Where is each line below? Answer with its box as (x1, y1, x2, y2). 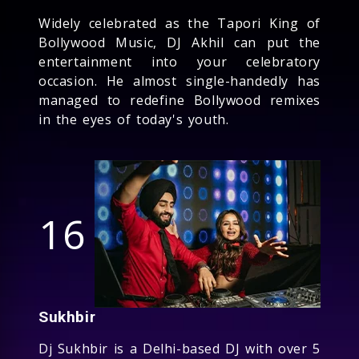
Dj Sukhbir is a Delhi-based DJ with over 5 (38, 339, 321, 357)
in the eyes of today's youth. (38, 110, 229, 128)
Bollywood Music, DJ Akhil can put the (38, 33, 321, 51)
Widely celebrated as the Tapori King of (38, 14, 321, 32)
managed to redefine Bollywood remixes (38, 91, 321, 109)
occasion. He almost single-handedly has (38, 71, 321, 90)
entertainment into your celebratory (38, 52, 321, 71)
